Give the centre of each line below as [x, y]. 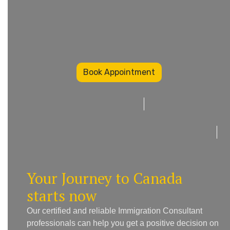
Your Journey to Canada [105, 178]
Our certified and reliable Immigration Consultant [114, 211]
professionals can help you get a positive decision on [123, 223]
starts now [62, 196]
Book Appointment [119, 72]
